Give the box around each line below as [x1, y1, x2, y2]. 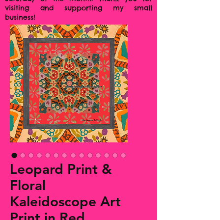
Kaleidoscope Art [10, 193, 121, 210]
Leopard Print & [10, 161, 112, 178]
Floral [10, 177, 46, 194]
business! [5, 13, 38, 22]
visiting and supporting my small [5, 3, 152, 13]
